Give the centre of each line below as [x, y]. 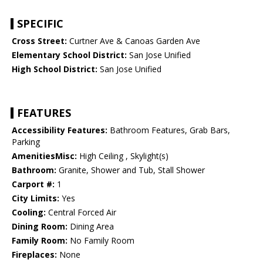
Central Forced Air [81, 213]
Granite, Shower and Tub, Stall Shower [131, 170]
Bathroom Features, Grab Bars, [169, 130]
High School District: [55, 69]
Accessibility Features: [60, 130]
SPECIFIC [40, 24]
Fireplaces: [34, 255]
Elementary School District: [69, 55]
